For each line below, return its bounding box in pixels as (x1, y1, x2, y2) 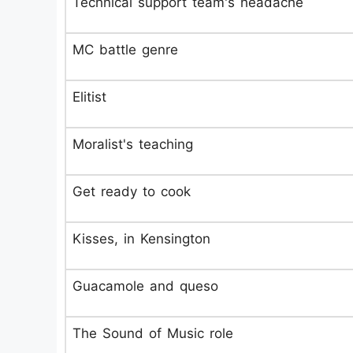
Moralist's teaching (72, 136, 193, 152)
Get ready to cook (72, 184, 191, 199)
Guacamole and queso (72, 278, 218, 294)
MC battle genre (72, 42, 178, 58)
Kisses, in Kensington (72, 231, 210, 247)
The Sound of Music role (72, 325, 233, 341)
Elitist (72, 89, 106, 105)
